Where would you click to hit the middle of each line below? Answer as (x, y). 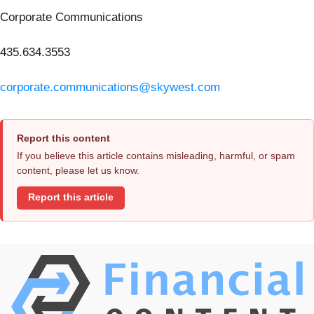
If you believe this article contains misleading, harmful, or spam (156, 155)
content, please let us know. (78, 170)
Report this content (63, 138)
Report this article (71, 198)
